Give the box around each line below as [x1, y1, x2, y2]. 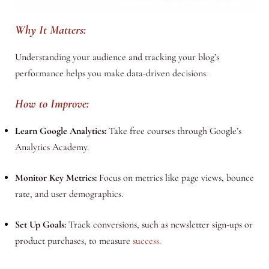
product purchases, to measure [14, 235, 133, 247]
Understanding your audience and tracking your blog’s [14, 50, 219, 63]
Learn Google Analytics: [14, 125, 106, 138]
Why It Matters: [14, 22, 86, 37]
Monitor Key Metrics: [14, 172, 97, 184]
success [132, 235, 159, 247]
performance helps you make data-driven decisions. [14, 67, 208, 79]
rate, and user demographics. [14, 188, 123, 201]
